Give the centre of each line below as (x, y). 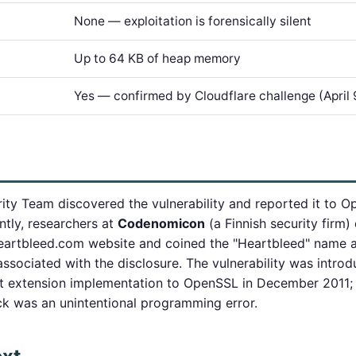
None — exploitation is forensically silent (193, 21)
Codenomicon (161, 223)
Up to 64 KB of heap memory (157, 58)
